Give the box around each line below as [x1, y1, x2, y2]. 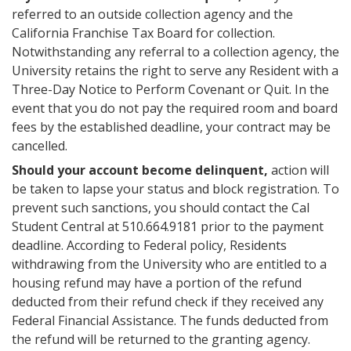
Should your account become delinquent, [12, 161, 268, 179]
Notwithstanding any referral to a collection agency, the [12, 43, 339, 60]
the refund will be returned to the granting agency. [12, 331, 310, 348]
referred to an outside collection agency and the [12, 5, 293, 23]
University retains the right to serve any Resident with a [12, 62, 338, 79]
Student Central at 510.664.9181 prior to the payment [12, 218, 324, 235]
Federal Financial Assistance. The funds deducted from [12, 312, 328, 329]
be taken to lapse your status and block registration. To [12, 180, 339, 197]
